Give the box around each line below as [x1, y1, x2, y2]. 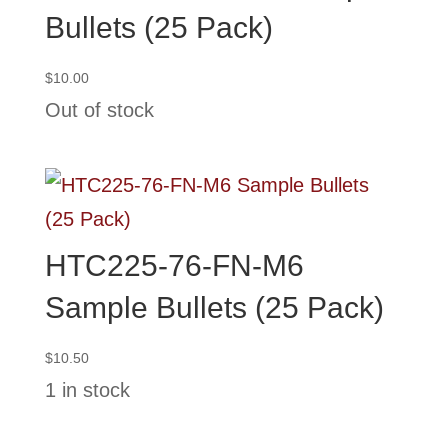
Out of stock [44, 99, 154, 122]
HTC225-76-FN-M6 [44, 249, 304, 283]
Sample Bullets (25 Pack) [44, 291, 384, 325]
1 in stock [44, 379, 130, 402]
